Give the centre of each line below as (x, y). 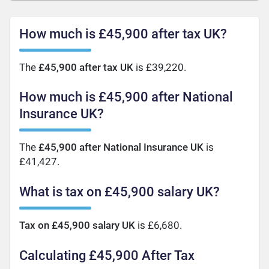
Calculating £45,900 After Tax (107, 256)
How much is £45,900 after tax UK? (123, 34)
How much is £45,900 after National (126, 97)
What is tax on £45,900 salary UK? (120, 192)
